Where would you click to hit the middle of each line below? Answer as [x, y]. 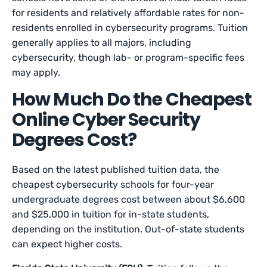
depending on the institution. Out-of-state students [128, 229]
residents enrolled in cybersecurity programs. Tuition [130, 28]
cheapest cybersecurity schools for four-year [113, 184]
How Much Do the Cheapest [132, 100]
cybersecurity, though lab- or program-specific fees [128, 58]
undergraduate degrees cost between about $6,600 [129, 199]
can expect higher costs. [67, 244]
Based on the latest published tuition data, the [116, 170]
